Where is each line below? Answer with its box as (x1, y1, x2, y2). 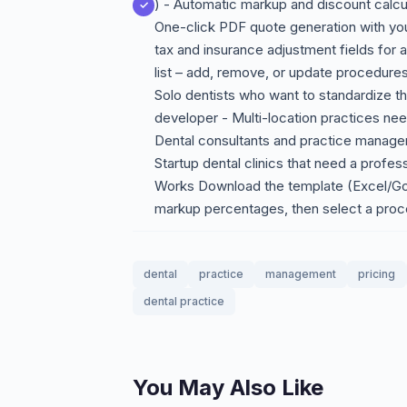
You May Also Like (133, 374, 323, 401)
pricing (358, 267, 395, 281)
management (265, 267, 336, 281)
